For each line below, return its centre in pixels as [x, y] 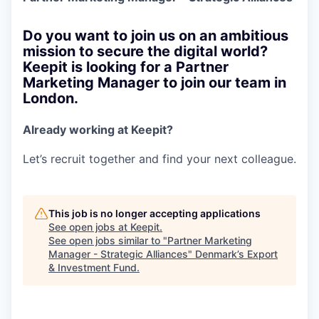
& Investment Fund [93, 268]
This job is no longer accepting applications [155, 214]
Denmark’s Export [236, 254]
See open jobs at [89, 227]
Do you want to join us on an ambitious [156, 35]
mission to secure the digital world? [145, 51]
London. [51, 98]
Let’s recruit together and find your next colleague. [159, 159]
